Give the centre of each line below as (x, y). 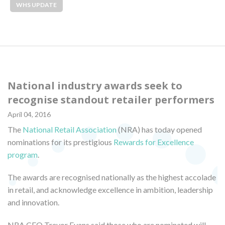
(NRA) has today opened (159, 129)
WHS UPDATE (36, 5)
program (23, 154)
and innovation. (33, 202)
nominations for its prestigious (61, 142)
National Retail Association (70, 129)
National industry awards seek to (95, 85)
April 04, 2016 (29, 114)
